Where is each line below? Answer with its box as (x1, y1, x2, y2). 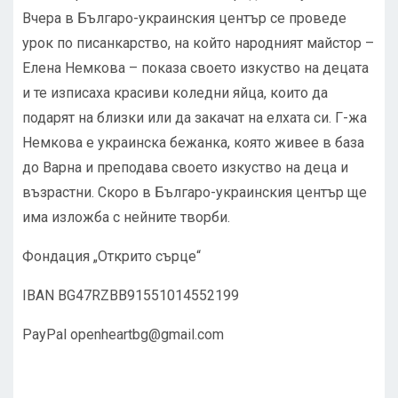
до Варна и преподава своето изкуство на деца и (22, 159, 348, 177)
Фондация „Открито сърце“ (22, 248, 204, 266)
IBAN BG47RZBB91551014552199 (22, 287, 243, 305)
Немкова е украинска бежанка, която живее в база (22, 134, 364, 152)
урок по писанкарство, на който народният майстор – (22, 35, 374, 52)
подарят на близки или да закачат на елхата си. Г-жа (22, 109, 367, 127)
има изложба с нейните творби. (22, 209, 234, 227)
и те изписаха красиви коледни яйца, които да (22, 84, 328, 102)
